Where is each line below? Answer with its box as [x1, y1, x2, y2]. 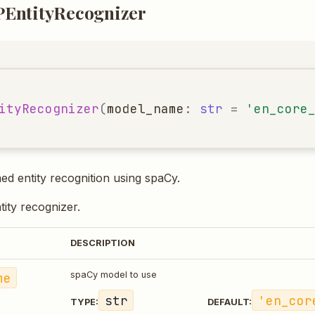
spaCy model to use [70, 269, 157, 280]
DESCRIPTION [70, 238, 135, 248]
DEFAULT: [207, 296, 252, 307]
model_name [106, 100, 184, 117]
